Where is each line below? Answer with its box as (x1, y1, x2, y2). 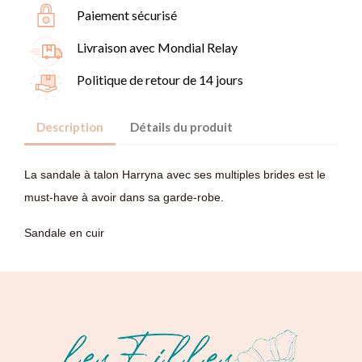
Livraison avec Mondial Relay (77, 39, 238, 55)
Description (36, 120, 103, 135)
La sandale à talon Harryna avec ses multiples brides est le (24, 167, 326, 181)
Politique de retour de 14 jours (77, 71, 243, 87)
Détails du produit (130, 120, 234, 135)
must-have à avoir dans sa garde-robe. (24, 190, 224, 204)
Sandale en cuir (24, 225, 107, 239)
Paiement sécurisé (77, 6, 177, 23)
